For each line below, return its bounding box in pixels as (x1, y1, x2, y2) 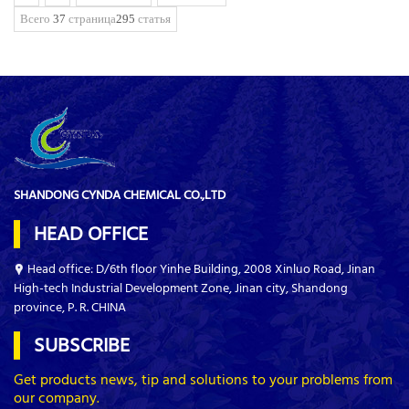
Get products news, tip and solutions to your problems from (14, 368, 393, 393)
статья (135, 12, 171, 26)
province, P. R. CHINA (14, 297, 126, 319)
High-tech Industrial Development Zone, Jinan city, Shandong (14, 278, 348, 299)
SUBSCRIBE (20, 329, 130, 362)
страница (66, 12, 116, 26)
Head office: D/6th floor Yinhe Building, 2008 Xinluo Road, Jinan (25, 258, 375, 280)
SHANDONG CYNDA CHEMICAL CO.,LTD (14, 184, 225, 206)
